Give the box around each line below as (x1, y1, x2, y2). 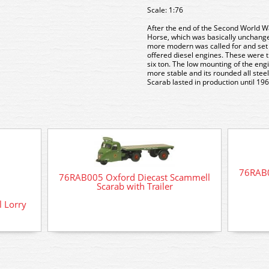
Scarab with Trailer (96, 180, 173, 193)
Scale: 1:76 (147, 5, 183, 15)
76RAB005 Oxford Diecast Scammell (59, 171, 210, 184)
